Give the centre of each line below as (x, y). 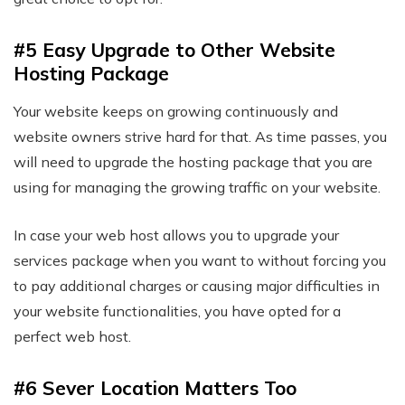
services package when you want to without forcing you (200, 261)
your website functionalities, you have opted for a (177, 311)
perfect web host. (72, 337)
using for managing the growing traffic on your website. (197, 188)
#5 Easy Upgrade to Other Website (174, 50)
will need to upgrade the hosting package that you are (193, 162)
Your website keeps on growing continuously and (176, 112)
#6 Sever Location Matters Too (155, 388)
